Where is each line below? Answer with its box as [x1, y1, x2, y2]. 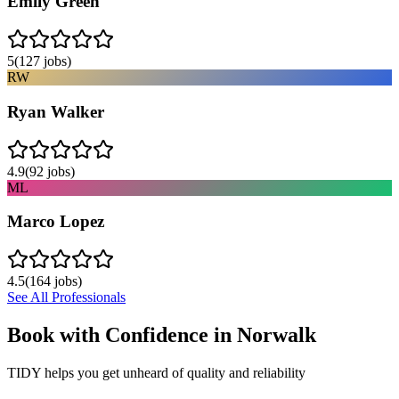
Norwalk [237, 322, 316, 346]
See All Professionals [7, 289, 126, 305]
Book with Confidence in [7, 322, 237, 346]
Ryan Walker [7, 102, 104, 121]
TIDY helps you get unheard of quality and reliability [7, 364, 305, 380]
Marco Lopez [7, 212, 104, 232]
